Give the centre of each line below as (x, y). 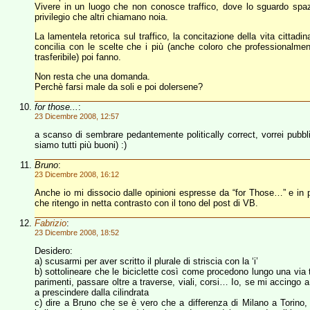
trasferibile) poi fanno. (78, 57)
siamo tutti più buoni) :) (81, 145)
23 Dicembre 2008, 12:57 (77, 116)
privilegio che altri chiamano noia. (101, 17)
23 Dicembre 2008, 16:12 (77, 174)
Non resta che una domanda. (92, 76)
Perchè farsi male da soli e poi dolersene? (119, 87)
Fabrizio (51, 223)
